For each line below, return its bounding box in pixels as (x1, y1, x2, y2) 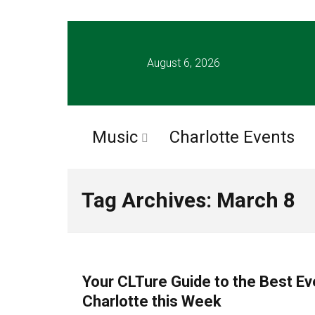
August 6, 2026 (147, 56, 220, 70)
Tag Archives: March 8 (82, 188, 295, 212)
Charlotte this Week (82, 292, 221, 310)
